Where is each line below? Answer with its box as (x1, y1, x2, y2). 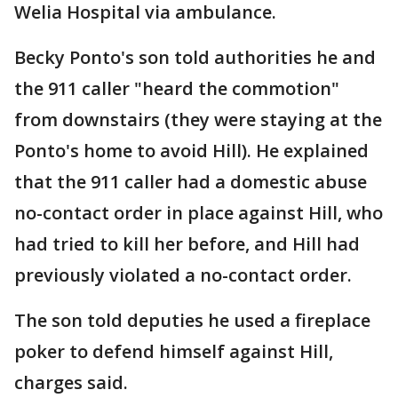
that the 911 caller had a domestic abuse (14, 169, 367, 194)
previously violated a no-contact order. (14, 262, 352, 287)
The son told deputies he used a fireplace (14, 307, 370, 332)
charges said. (14, 370, 132, 394)
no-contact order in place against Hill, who (14, 200, 383, 225)
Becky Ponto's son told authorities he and (14, 44, 376, 69)
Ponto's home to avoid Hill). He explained (14, 138, 369, 163)
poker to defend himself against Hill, (14, 338, 333, 363)
